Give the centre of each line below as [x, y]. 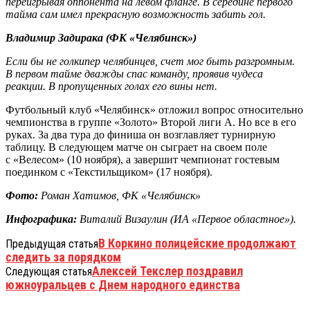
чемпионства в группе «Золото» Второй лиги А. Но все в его [151, 122]
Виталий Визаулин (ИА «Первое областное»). [186, 219]
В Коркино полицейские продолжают [197, 243]
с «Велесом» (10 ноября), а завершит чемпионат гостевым [143, 159]
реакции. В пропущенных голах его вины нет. [111, 86]
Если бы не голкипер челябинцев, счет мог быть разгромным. [150, 61]
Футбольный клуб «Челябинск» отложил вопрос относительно [154, 109]
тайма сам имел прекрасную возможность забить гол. [136, 14]
